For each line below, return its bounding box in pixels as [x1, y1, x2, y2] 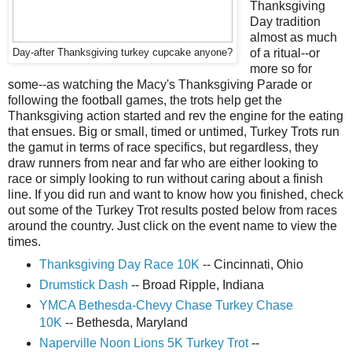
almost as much [249, 31, 337, 45]
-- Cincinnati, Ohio [199, 258, 303, 272]
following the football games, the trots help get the [8, 93, 282, 108]
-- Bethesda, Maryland [61, 316, 188, 330]
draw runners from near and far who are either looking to [8, 156, 318, 170]
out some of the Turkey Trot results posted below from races [8, 203, 337, 218]
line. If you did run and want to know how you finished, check [8, 188, 343, 202]
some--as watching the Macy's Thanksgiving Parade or [8, 78, 312, 92]
